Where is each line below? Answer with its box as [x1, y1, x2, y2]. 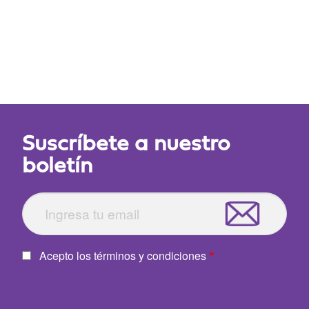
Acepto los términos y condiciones [39, 248, 207, 264]
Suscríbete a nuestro [22, 130, 230, 156]
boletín [22, 152, 93, 178]
